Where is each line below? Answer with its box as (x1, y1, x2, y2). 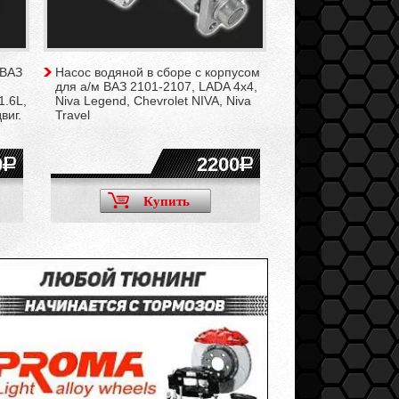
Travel (55, 108, 90, 122)
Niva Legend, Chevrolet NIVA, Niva (55, 94, 251, 108)
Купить (142, 194, 190, 208)
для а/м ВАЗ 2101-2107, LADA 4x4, (55, 79, 257, 94)
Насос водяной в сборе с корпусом (55, 65, 260, 79)
